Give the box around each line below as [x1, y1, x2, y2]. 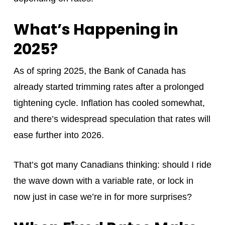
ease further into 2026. [13, 130, 104, 140]
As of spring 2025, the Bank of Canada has [13, 65, 186, 76]
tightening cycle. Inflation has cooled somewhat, [13, 97, 205, 108]
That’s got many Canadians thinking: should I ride [13, 159, 211, 170]
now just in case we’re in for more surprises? [13, 191, 192, 202]
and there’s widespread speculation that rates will [13, 114, 210, 124]
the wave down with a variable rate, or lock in [13, 175, 193, 186]
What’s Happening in [13, 19, 178, 40]
